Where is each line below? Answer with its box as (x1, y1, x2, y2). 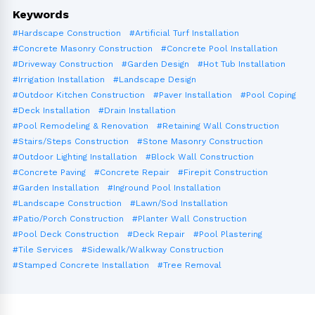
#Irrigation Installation (13, 75, 105, 85)
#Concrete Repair (94, 167, 169, 178)
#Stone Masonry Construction (137, 136, 263, 147)
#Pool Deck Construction (13, 229, 119, 240)
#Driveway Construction (13, 59, 113, 70)
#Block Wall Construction (146, 152, 254, 162)
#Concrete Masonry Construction (13, 44, 153, 54)
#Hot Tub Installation (198, 59, 285, 70)
